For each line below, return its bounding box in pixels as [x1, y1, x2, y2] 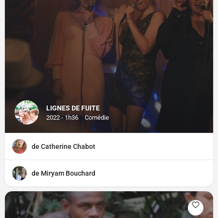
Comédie [85, 114, 109, 121]
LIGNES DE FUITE [46, 104, 100, 112]
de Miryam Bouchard [32, 169, 95, 177]
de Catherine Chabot [32, 143, 95, 150]
